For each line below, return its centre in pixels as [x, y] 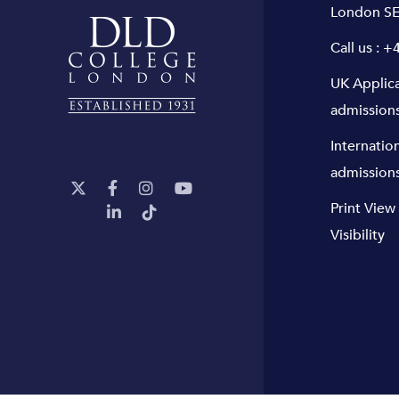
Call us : [356, 48]
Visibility [357, 235]
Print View [362, 208]
